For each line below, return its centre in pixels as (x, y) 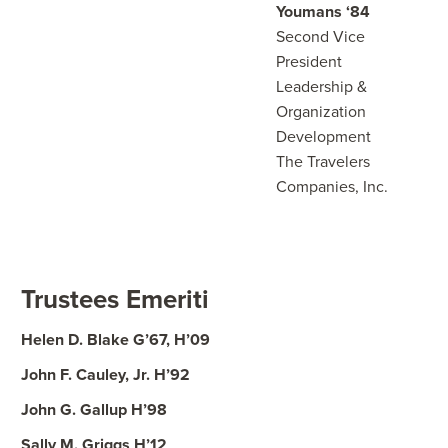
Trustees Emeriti (115, 299)
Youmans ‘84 (323, 12)
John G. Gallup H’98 (94, 410)
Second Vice (320, 37)
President (309, 62)
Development (323, 137)
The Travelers (323, 162)
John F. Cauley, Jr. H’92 (105, 375)
